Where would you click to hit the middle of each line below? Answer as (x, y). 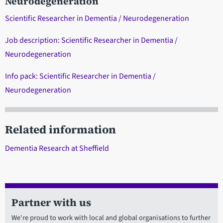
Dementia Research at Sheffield (57, 149)
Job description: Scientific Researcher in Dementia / (91, 41)
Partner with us (51, 203)
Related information (60, 130)
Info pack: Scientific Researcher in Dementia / (80, 76)
